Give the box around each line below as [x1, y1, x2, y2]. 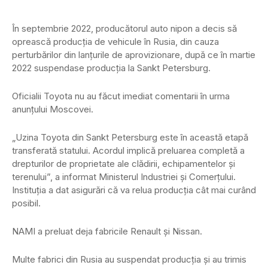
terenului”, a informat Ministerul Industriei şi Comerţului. [12, 171, 236, 183]
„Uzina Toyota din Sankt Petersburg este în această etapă [12, 132, 248, 144]
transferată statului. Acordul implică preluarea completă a [12, 145, 245, 157]
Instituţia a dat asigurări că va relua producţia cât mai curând [12, 184, 256, 196]
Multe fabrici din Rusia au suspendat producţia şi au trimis [12, 254, 246, 266]
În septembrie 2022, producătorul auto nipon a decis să [12, 23, 237, 35]
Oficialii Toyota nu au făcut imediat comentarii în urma [12, 90, 230, 102]
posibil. [12, 197, 41, 209]
